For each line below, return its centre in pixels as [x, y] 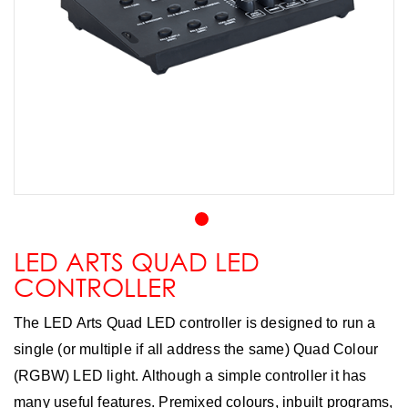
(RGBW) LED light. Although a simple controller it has [190, 376]
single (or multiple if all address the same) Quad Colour [196, 349]
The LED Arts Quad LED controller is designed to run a [195, 323]
